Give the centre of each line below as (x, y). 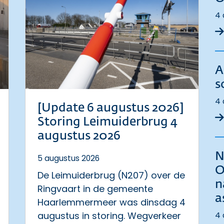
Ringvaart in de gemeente (95, 189)
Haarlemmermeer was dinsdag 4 (111, 202)
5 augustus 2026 (68, 158)
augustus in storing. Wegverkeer (109, 216)
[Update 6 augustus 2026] (110, 108)
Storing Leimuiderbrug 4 (107, 122)
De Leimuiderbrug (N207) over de (111, 175)
